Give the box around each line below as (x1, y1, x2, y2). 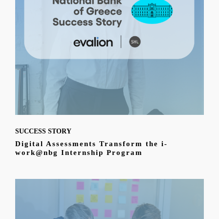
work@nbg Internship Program (15, 148, 143, 156)
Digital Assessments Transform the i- (15, 139, 168, 148)
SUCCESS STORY (15, 127, 72, 135)
